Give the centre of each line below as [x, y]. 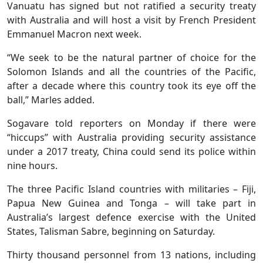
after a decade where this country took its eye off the [131, 85]
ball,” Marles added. [51, 100]
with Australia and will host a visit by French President [131, 20]
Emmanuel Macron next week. [74, 34]
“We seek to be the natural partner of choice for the [131, 57]
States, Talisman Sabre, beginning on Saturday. [111, 231]
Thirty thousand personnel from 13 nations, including [131, 254]
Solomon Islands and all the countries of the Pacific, [131, 71]
